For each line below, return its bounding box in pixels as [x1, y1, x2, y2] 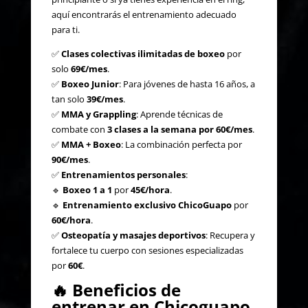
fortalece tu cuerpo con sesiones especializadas [51, 243, 243, 256]
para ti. [51, 23, 80, 36]
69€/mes [70, 62, 107, 75]
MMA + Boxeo [60, 137, 121, 151]
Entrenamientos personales [60, 168, 186, 181]
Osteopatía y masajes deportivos [60, 228, 206, 241]
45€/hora [130, 183, 170, 196]
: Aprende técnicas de [135, 107, 223, 120]
